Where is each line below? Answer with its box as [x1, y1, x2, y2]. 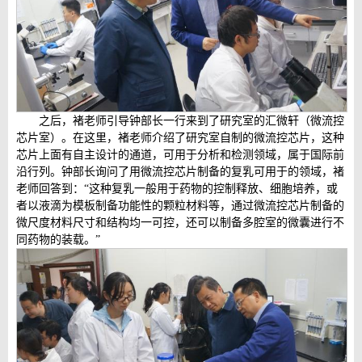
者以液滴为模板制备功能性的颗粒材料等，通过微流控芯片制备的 [16, 199, 344, 212]
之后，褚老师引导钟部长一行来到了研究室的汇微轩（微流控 [39, 114, 344, 127]
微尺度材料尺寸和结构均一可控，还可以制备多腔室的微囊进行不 [16, 216, 344, 229]
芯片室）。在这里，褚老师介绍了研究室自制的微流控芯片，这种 [16, 131, 344, 144]
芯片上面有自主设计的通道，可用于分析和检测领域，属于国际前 [16, 148, 344, 161]
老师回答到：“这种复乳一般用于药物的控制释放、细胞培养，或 [16, 182, 338, 195]
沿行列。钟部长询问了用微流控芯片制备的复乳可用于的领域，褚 [16, 165, 344, 178]
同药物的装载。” [16, 233, 100, 246]
